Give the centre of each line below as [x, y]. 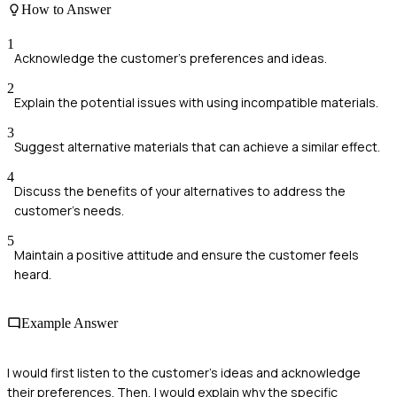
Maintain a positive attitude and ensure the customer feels [187, 255]
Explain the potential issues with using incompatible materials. [196, 103]
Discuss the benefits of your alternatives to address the [180, 191]
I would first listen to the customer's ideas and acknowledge [184, 372]
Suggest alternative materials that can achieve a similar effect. [197, 147]
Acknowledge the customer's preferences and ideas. [171, 58]
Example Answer [70, 323]
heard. [33, 275]
